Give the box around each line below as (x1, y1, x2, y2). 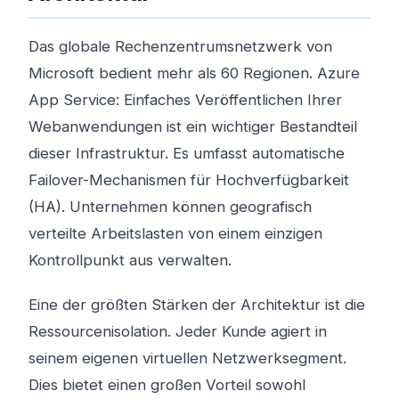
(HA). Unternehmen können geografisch (28, 198, 312, 216)
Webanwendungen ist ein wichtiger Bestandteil (28, 118, 357, 135)
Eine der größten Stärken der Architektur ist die (28, 296, 365, 313)
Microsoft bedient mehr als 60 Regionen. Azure (28, 64, 360, 82)
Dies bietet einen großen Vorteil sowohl (28, 376, 305, 394)
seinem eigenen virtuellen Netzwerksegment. (28, 349, 346, 367)
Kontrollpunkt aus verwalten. (28, 251, 232, 269)
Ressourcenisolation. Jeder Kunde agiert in (28, 322, 327, 340)
